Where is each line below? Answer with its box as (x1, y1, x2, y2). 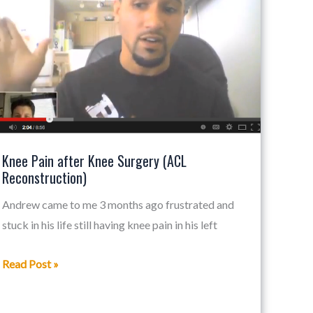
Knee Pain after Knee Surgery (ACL (1, 150, 187, 171)
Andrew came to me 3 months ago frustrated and (1, 197, 234, 211)
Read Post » (1, 256, 59, 270)
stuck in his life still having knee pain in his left (1, 217, 217, 231)
